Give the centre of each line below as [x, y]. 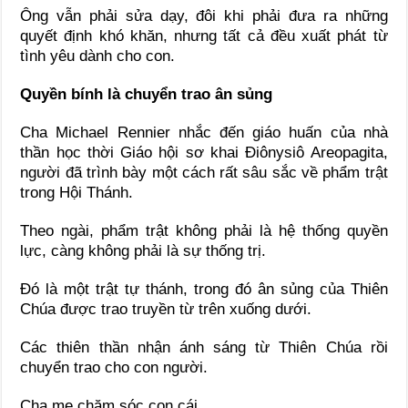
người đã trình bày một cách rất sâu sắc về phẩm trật [204, 173]
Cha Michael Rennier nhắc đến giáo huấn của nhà [204, 133]
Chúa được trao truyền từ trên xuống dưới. [166, 310]
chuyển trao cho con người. [114, 368]
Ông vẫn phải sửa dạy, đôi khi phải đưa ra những [204, 16]
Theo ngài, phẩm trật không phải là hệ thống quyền [204, 231]
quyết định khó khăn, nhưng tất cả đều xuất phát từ [204, 36]
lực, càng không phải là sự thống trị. [143, 251]
